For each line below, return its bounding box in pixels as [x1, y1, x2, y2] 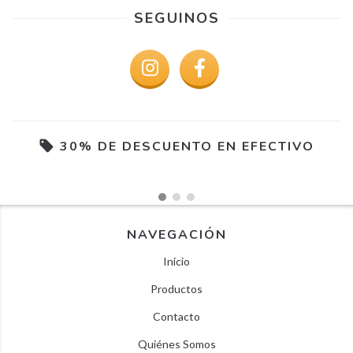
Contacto [153, 309, 200, 323]
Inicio [163, 254, 190, 268]
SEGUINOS [133, 9, 220, 28]
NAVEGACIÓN [126, 225, 227, 243]
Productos [150, 281, 203, 295]
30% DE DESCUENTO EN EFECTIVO [60, 138, 314, 155]
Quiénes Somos [137, 336, 216, 351]
